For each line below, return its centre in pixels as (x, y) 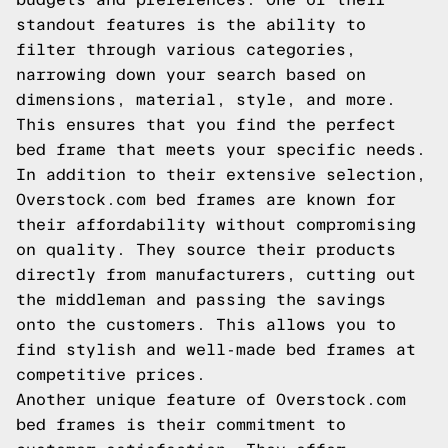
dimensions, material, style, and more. (206, 99)
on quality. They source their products (206, 249)
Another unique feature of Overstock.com (211, 399)
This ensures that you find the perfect (206, 124)
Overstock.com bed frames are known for (206, 199)
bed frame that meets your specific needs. (221, 149)
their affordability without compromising (216, 224)
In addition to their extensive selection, (221, 174)
